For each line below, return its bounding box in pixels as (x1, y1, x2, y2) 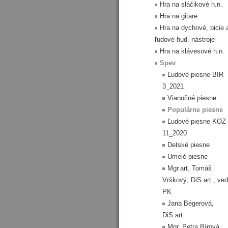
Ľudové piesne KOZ (167, 118, 226, 125)
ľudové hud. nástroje (155, 36, 215, 43)
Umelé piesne (167, 153, 208, 160)
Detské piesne (167, 141, 210, 149)
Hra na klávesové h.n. (160, 47, 224, 55)
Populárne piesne (167, 106, 223, 113)
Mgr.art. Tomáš (167, 164, 212, 172)
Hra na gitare (160, 12, 197, 20)
